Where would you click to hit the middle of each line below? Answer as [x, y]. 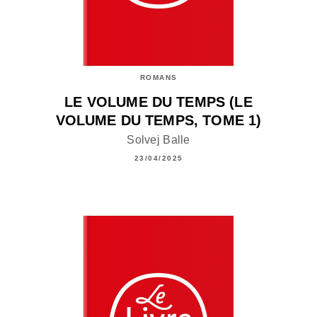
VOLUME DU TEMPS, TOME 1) [158, 120]
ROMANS [158, 78]
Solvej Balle [158, 139]
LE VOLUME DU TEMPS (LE [158, 102]
